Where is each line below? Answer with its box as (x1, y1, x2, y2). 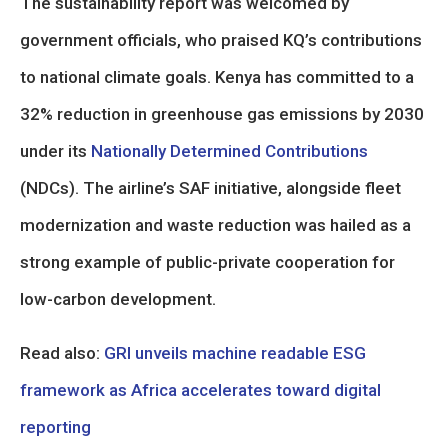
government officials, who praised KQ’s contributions (20, 30, 422, 50)
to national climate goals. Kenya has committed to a (20, 67, 414, 87)
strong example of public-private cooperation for (20, 252, 395, 272)
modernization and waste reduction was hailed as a (20, 215, 411, 235)
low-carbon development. (20, 289, 216, 309)
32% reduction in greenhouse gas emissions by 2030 (20, 104, 424, 124)
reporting (20, 417, 91, 437)
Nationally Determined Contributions (91, 141, 368, 161)
